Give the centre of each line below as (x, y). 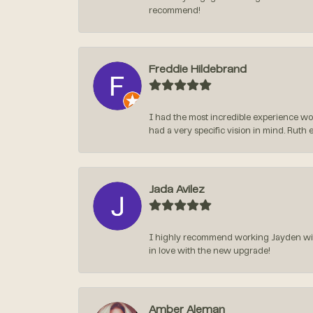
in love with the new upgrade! (210, 252)
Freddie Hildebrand (198, 70)
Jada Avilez (177, 190)
